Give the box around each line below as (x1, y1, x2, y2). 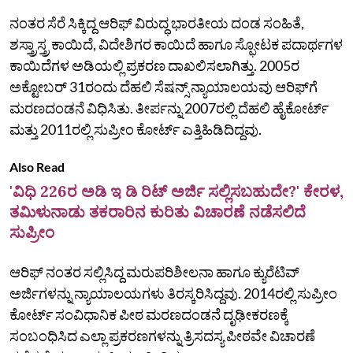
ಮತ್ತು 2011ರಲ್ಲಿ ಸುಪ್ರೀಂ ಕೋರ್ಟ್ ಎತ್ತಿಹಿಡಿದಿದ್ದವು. (9, 120, 262, 138)
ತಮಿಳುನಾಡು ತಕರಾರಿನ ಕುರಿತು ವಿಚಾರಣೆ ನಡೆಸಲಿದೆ (9, 201, 306, 221)
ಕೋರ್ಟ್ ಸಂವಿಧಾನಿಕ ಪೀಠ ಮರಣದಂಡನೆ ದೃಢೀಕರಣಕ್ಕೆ (9, 305, 288, 323)
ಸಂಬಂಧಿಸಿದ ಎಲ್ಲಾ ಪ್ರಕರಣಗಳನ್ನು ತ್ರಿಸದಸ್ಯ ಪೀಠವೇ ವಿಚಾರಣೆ (9, 326, 315, 344)
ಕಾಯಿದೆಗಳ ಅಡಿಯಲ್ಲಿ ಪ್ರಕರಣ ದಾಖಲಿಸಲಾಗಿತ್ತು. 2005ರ (9, 56, 299, 74)
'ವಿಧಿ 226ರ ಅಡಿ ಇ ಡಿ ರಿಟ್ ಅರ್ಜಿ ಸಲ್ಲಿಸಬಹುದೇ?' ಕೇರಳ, (9, 180, 344, 201)
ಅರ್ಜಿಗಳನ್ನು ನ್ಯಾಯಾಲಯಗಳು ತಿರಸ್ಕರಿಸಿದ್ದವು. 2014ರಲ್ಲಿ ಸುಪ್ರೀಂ (9, 284, 337, 302)
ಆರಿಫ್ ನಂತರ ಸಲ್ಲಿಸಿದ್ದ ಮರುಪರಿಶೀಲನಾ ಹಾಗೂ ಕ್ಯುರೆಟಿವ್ (9, 262, 299, 281)
